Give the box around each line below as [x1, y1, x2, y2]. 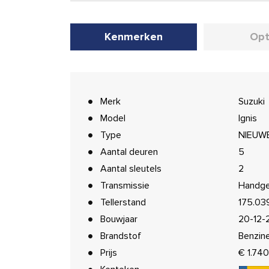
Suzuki [238, 95, 265, 107]
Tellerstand [100, 196, 146, 208]
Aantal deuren [100, 146, 158, 158]
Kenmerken [104, 30, 163, 43]
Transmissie [100, 180, 150, 192]
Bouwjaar [100, 213, 138, 225]
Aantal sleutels [100, 163, 162, 175]
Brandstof [100, 230, 141, 242]
